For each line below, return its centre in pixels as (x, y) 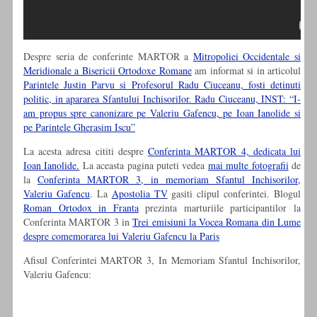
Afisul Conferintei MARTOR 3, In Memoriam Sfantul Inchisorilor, (162, 260)
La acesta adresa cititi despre (86, 151)
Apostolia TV (139, 194)
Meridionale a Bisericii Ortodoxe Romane (108, 71)
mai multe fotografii (248, 166)
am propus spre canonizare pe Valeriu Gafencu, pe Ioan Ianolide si (162, 113)
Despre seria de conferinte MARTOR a (108, 57)
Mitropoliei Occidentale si (247, 57)
